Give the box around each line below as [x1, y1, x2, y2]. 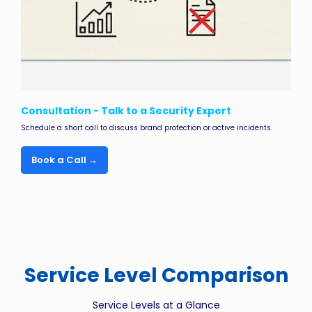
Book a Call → [31, 153, 97, 167]
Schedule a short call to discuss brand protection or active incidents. [21, 123, 272, 134]
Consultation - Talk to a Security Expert [21, 104, 231, 118]
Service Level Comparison [24, 261, 288, 289]
